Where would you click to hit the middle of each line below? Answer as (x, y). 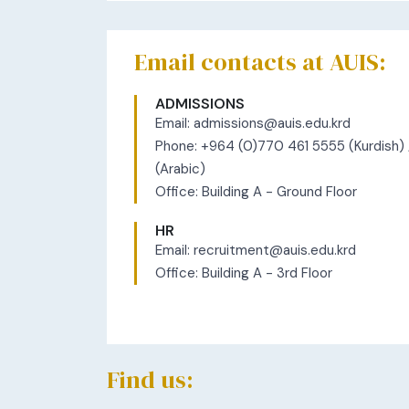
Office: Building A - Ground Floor (256, 191)
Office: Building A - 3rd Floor (244, 273)
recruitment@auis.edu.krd (275, 250)
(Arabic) (180, 168)
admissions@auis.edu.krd (272, 123)
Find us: (150, 379)
